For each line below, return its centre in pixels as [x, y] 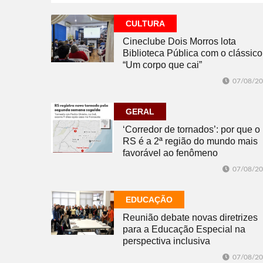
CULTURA [145, 24]
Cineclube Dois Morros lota [179, 42]
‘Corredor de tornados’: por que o [191, 130]
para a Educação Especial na [184, 230]
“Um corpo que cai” [162, 65]
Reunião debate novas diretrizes [190, 218]
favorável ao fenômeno [170, 153]
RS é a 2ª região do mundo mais [190, 141]
